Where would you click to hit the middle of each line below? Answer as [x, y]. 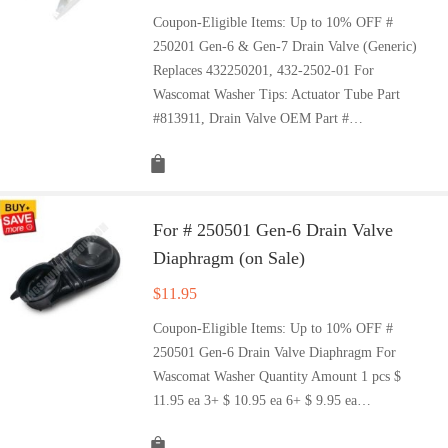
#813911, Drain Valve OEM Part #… [258, 118]
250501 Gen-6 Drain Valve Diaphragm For [275, 352]
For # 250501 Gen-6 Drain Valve [273, 229]
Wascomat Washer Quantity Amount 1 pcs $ [277, 376]
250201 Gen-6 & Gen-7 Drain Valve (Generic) [285, 46]
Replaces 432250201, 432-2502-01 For [264, 70]
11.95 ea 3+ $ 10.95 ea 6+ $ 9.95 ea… [262, 400]
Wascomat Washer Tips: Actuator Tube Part [277, 94]
